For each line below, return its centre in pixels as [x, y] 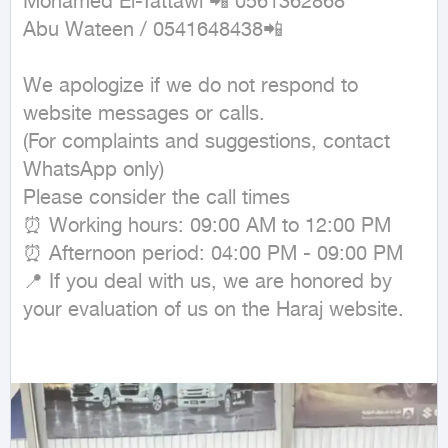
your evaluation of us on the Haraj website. [213, 311]
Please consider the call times [156, 199]
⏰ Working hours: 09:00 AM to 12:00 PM [207, 227]
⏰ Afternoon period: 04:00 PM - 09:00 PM [213, 255]
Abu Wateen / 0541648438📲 [153, 31]
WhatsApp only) [93, 171]
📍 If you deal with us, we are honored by [207, 283]
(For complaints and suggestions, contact [206, 143]
